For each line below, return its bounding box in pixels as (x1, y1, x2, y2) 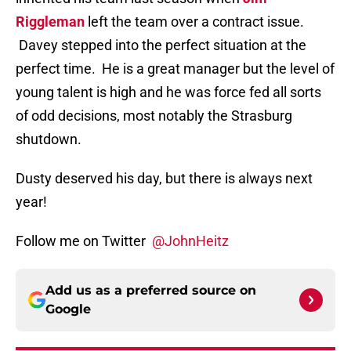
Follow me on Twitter (16, 233, 152, 250)
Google (45, 302, 91, 317)
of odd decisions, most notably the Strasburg (16, 107, 292, 125)
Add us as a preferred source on (45, 283, 256, 299)
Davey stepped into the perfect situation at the (16, 37, 306, 54)
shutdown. (16, 131, 81, 148)
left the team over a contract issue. (85, 13, 304, 31)
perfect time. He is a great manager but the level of (16, 60, 335, 78)
